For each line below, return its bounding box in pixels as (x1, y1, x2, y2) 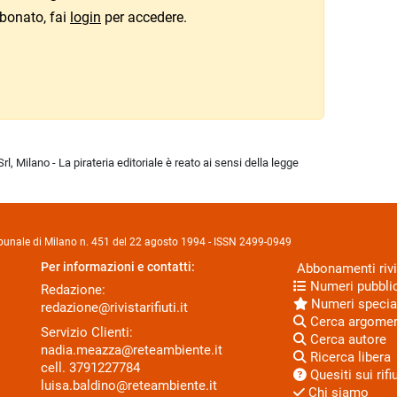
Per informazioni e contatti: (41, 260, 195, 275)
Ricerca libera (307, 349, 391, 366)
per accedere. (101, 8, 187, 26)
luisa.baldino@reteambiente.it (41, 377, 217, 393)
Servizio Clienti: (41, 323, 133, 340)
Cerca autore (307, 331, 386, 348)
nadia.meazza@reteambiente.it (41, 341, 222, 358)
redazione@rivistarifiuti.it (41, 300, 188, 316)
